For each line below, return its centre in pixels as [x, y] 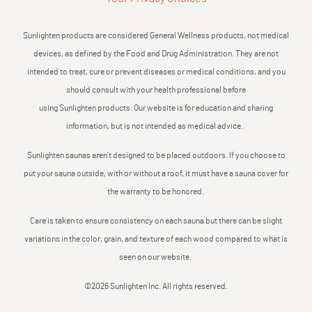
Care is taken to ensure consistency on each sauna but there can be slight [156, 220]
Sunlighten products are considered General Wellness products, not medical [156, 35]
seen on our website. [156, 257]
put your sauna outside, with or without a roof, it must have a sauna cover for [156, 173]
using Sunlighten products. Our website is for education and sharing [156, 108]
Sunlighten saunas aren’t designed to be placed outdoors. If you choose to [156, 155]
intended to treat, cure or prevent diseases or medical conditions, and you [156, 71]
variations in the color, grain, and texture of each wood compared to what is [156, 239]
